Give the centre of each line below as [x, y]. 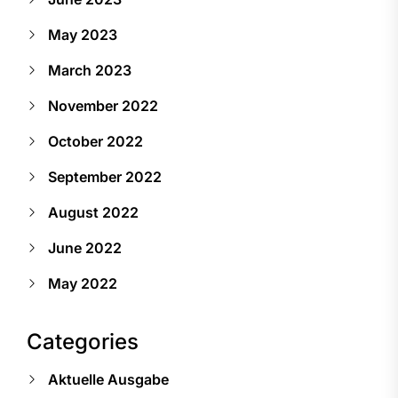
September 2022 [105, 176]
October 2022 [96, 141]
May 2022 [83, 283]
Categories [83, 341]
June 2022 [85, 247]
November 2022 [103, 105]
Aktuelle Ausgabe [108, 379]
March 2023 [90, 70]
